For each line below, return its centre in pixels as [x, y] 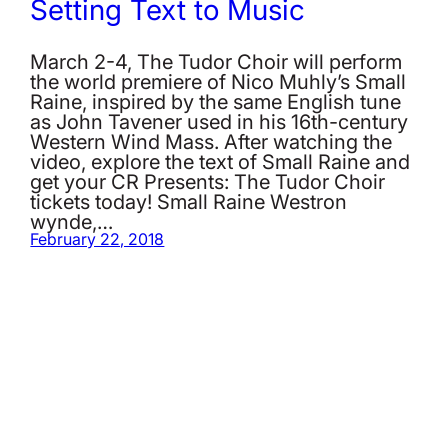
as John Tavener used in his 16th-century [219, 120]
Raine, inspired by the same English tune [216, 100]
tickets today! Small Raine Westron [189, 200]
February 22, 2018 [97, 238]
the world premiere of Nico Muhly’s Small [218, 80]
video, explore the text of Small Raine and [220, 160]
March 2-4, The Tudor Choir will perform [216, 60]
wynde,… [72, 220]
